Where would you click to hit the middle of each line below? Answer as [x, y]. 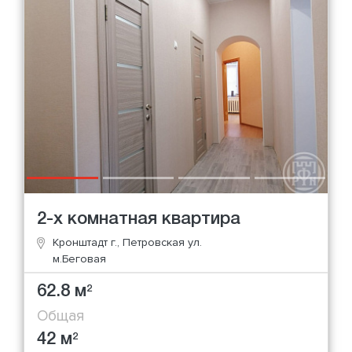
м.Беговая [79, 258]
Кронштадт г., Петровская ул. [127, 242]
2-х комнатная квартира [139, 219]
